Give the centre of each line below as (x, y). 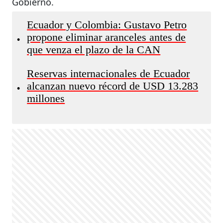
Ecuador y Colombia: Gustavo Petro (107, 25)
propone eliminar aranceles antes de (107, 37)
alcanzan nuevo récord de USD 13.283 (113, 86)
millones (46, 99)
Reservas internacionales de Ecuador (109, 74)
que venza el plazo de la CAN (94, 50)
